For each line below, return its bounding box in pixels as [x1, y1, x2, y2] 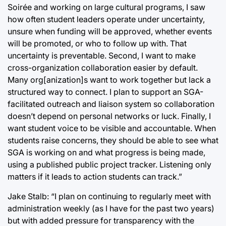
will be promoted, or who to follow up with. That [8, 38, 187, 48]
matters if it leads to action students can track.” [8, 172, 182, 182]
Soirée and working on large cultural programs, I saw [8, 2, 205, 12]
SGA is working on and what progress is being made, [8, 147, 205, 157]
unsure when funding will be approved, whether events [8, 26, 212, 36]
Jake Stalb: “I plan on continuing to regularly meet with [8, 191, 211, 201]
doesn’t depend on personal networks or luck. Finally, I [8, 111, 211, 121]
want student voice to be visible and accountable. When [8, 123, 216, 133]
